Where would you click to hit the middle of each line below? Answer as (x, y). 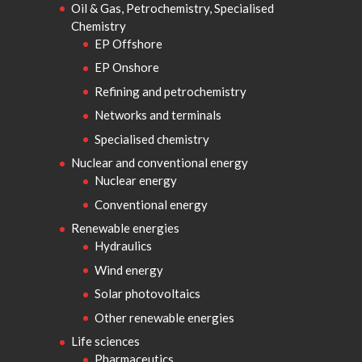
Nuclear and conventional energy (159, 162)
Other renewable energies (164, 317)
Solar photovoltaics (147, 293)
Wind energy (128, 269)
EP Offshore (128, 43)
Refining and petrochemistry (170, 91)
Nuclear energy (135, 180)
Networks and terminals (158, 115)
